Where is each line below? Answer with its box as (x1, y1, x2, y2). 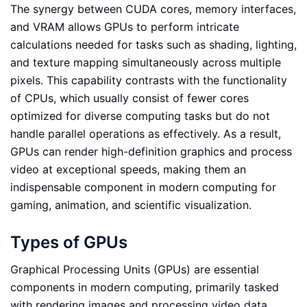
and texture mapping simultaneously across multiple (10, 55, 281, 69)
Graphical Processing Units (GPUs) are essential (10, 262, 259, 277)
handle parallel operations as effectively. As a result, (10, 126, 281, 140)
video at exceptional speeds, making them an (10, 162, 246, 176)
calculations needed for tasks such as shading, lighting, (10, 37, 297, 51)
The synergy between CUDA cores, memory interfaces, (10, 1, 296, 16)
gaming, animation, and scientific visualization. (10, 197, 251, 212)
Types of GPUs (10, 232, 127, 253)
